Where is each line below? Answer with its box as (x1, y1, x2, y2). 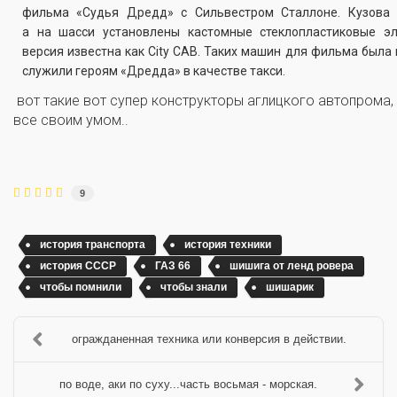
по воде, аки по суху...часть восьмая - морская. (59, 378, 317, 392)
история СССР (40, 260, 116, 273)
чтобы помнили (40, 281, 121, 294)
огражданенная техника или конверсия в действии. (71, 332, 346, 346)
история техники (184, 238, 271, 252)
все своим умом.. (13, 112, 128, 129)
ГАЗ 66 (155, 260, 191, 273)
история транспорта (40, 238, 145, 252)
